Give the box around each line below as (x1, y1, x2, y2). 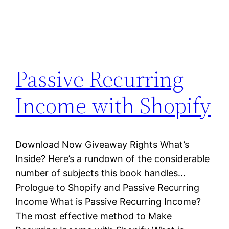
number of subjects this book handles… (15, 168, 186, 179)
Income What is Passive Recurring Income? (15, 196, 201, 208)
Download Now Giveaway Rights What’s (15, 139, 190, 150)
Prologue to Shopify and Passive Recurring (15, 182, 200, 193)
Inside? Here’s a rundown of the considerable (15, 153, 210, 165)
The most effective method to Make (15, 211, 172, 222)
